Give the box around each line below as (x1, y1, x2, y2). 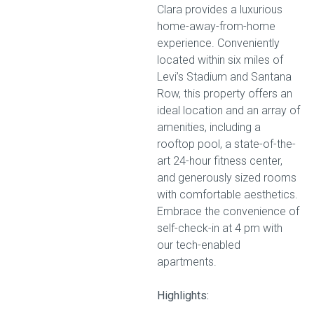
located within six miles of (157, 53, 283, 67)
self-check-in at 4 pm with (157, 221, 282, 235)
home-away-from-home (157, 20, 275, 33)
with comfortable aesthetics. (157, 188, 298, 201)
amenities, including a (157, 121, 261, 134)
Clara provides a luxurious (157, 3, 282, 16)
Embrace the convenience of (157, 205, 299, 218)
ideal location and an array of (157, 104, 300, 117)
